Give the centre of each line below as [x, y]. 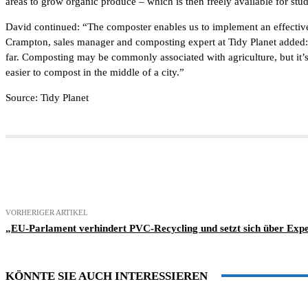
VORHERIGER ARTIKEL [47, 212]
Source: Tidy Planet [47, 97]
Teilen [67, 174]
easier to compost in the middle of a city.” [95, 72]
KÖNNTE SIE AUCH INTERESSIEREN [107, 276]
